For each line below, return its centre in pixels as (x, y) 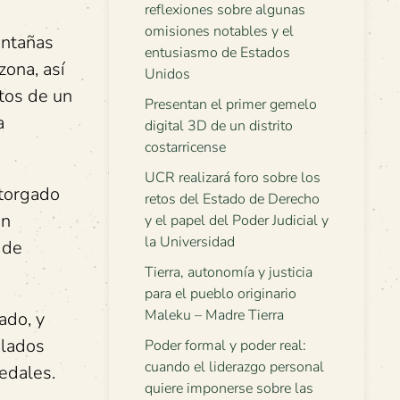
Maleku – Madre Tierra (214, 315)
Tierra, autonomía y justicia (229, 272)
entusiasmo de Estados (217, 53)
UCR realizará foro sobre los (233, 178)
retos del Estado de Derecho (232, 199)
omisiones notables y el (219, 31)
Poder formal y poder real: (225, 346)
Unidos (167, 74)
